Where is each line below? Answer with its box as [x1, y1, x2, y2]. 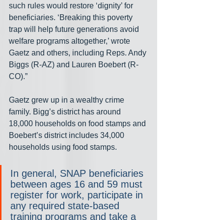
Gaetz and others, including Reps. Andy [9, 49, 148, 57]
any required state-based [10, 200, 122, 212]
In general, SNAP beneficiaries [10, 168, 146, 179]
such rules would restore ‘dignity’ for [9, 1, 135, 10]
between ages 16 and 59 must [10, 179, 145, 190]
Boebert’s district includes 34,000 [9, 131, 126, 140]
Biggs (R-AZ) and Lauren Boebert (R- [9, 60, 138, 69]
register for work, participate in [10, 190, 146, 201]
